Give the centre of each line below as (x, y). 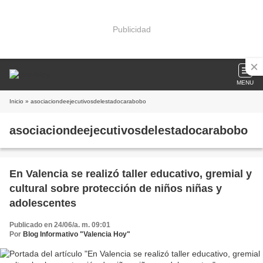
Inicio (16, 101)
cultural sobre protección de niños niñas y (116, 188)
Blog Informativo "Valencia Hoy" (77, 234)
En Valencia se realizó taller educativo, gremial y (131, 174)
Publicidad (131, 29)
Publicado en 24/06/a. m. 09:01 (60, 225)
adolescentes (43, 203)
